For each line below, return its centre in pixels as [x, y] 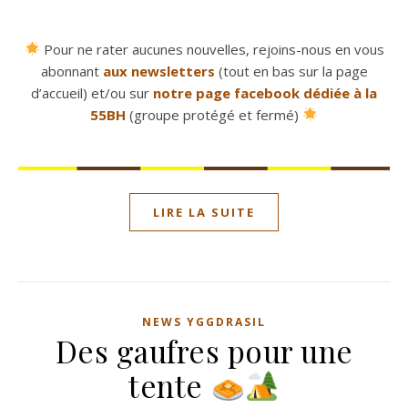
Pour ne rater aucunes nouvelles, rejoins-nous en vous [212, 49]
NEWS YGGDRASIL [204, 321]
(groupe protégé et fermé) [214, 114]
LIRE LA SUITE [204, 212]
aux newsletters [158, 71]
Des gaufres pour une [204, 350]
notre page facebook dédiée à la [265, 92]
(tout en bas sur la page [291, 71]
